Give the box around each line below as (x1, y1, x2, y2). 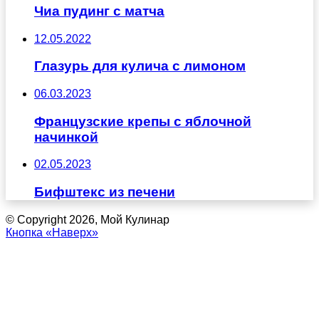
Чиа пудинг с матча (34, 3, 164, 19)
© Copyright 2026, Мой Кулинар (6, 213, 169, 226)
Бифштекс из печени (34, 184, 175, 200)
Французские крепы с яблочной (34, 113, 251, 129)
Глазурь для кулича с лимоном (34, 58, 246, 74)
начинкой (34, 129, 98, 145)
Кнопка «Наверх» (6, 226, 98, 239)
